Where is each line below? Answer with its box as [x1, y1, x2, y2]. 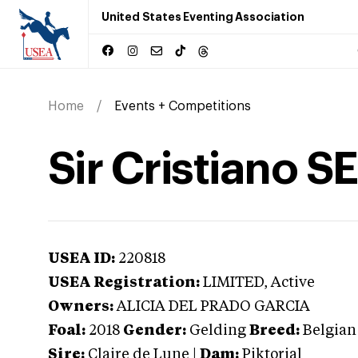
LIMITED [203, 276, 264, 290]
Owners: [48, 300, 113, 314]
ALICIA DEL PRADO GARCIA [117, 300, 310, 314]
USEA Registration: [48, 276, 200, 290]
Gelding [189, 324, 246, 338]
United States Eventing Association [101, 11, 304, 22]
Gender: [123, 324, 186, 338]
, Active [264, 276, 315, 290]
